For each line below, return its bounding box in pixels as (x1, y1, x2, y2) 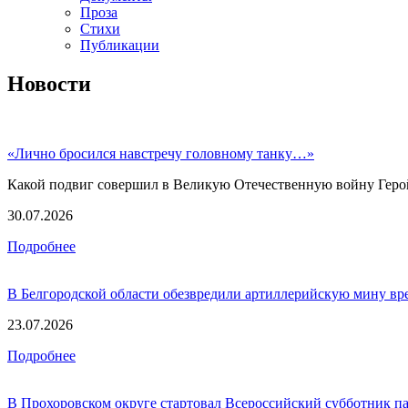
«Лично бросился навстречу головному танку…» (7, 145, 314, 161)
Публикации (80, 37, 159, 53)
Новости (7, 71, 91, 96)
